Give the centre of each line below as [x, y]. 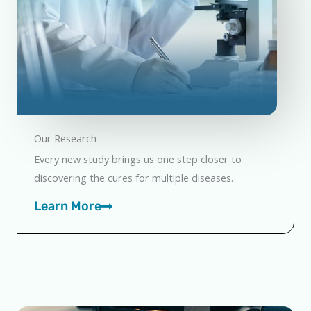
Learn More [68, 206]
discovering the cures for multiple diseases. [134, 178]
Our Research [65, 138]
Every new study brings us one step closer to [138, 159]
